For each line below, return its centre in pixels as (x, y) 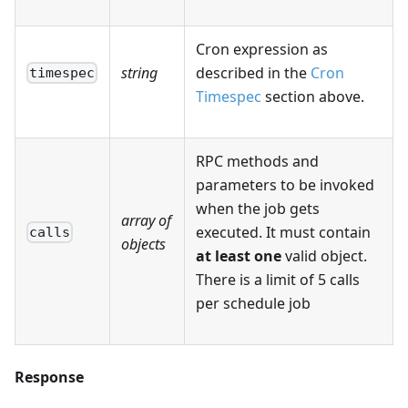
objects (143, 244)
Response (49, 377)
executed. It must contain (283, 232)
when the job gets (258, 208)
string (139, 72)
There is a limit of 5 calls (278, 279)
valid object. (324, 255)
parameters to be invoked (285, 184)
